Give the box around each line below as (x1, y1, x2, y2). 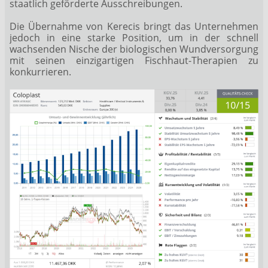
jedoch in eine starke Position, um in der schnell (10, 31, 258, 44)
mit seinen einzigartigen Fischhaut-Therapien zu (10, 53, 258, 67)
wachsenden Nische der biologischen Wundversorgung (10, 42, 258, 56)
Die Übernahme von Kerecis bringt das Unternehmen (10, 19, 258, 33)
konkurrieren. (10, 65, 71, 78)
